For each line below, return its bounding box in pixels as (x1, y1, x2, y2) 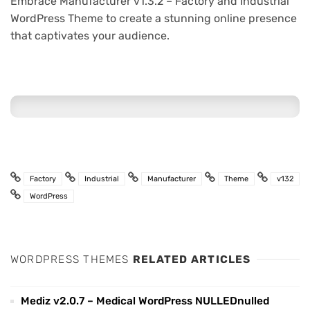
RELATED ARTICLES (132, 253, 251, 266)
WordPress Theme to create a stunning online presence (10, 11, 297, 25)
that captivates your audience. (10, 28, 170, 42)
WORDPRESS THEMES (10, 253, 133, 266)
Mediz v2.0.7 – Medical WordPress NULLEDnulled (21, 295, 269, 308)
